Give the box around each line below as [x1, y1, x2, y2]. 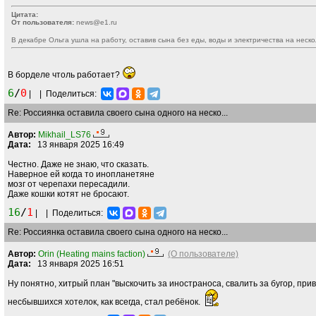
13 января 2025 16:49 [31, 140, 124, 150]
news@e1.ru [74, 18, 117, 26]
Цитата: [11, 11, 38, 18]
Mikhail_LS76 [38, 130, 91, 140]
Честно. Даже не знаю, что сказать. [8, 159, 149, 169]
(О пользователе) [168, 249, 238, 259]
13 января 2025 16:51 [31, 259, 124, 269]
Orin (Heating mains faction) [38, 249, 145, 259]
